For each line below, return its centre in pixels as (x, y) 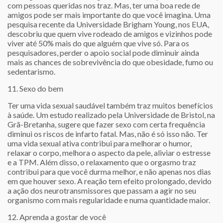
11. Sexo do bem (35, 89)
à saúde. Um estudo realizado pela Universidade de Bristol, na (111, 115)
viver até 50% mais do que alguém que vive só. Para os (98, 43)
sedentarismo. (31, 72)
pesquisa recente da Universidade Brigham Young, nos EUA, (108, 24)
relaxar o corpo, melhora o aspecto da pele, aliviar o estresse (109, 153)
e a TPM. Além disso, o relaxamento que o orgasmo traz (102, 162)
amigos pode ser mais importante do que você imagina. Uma (109, 15)
